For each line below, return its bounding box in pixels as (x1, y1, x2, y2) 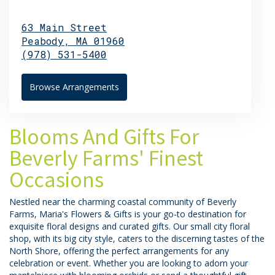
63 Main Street (21, 20, 107, 34)
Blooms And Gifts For (9, 121, 199, 150)
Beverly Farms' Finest (9, 142, 203, 171)
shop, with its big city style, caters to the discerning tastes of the (9, 232, 265, 244)
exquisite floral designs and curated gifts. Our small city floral (9, 220, 250, 232)
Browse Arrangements (29, 80, 119, 93)
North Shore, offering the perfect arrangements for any (9, 244, 229, 257)
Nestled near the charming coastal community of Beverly (9, 195, 236, 207)
